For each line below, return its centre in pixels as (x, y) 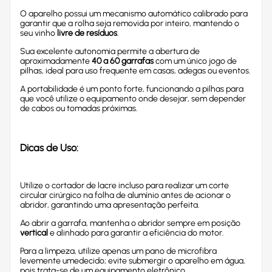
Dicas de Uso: (49, 147)
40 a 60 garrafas (123, 61)
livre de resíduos (87, 33)
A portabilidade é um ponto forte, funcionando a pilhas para (132, 89)
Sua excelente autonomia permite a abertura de (110, 52)
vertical (34, 233)
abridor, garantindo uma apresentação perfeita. (110, 205)
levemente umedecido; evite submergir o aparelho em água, (133, 261)
